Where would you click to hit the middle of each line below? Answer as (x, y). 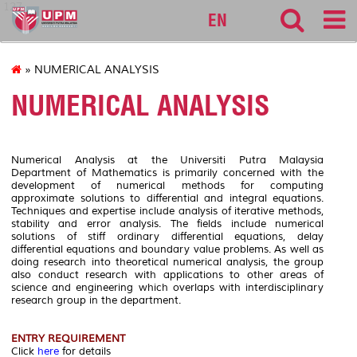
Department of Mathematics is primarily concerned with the (167, 173)
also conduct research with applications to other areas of (167, 275)
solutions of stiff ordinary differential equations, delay (167, 236)
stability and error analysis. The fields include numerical (167, 224)
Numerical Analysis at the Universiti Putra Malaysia (167, 160)
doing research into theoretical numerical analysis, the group (167, 262)
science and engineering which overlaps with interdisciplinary (167, 287)
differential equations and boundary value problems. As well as (167, 249)
